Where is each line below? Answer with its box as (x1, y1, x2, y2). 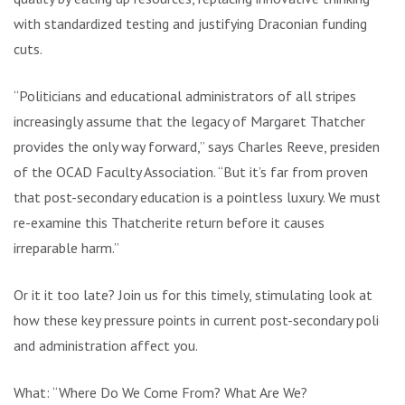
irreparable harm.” (14, 239, 119, 257)
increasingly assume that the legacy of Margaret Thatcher (14, 112, 365, 130)
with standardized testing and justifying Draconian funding (14, 14, 367, 33)
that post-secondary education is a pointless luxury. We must (14, 188, 381, 206)
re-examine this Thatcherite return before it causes (14, 213, 325, 231)
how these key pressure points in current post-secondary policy (14, 311, 391, 329)
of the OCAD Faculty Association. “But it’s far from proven (14, 163, 368, 181)
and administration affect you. (14, 336, 198, 354)
